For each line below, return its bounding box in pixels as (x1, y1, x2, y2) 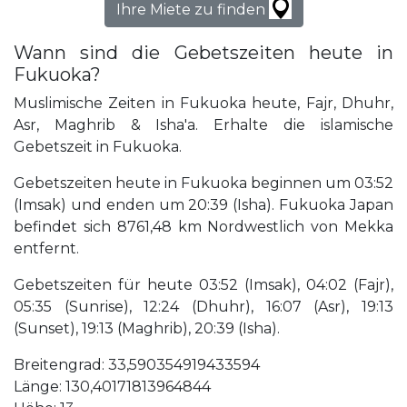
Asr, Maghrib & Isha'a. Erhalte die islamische (14, 116, 393, 134)
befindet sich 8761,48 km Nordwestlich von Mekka (14, 218, 393, 236)
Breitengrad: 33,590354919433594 (14, 356, 260, 374)
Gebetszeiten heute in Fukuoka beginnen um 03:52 (14, 174, 393, 193)
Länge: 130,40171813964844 (14, 378, 211, 396)
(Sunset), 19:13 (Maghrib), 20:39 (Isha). (14, 320, 280, 338)
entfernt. (14, 240, 79, 258)
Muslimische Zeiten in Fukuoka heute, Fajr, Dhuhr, (14, 94, 393, 113)
